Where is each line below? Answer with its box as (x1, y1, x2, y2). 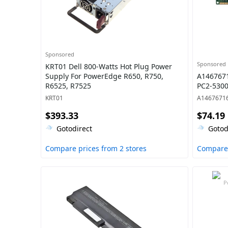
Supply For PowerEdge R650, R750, (45, 71, 163, 81)
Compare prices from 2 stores (45, 144, 147, 153)
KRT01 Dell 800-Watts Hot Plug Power (45, 62, 172, 71)
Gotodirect (56, 124, 92, 133)
